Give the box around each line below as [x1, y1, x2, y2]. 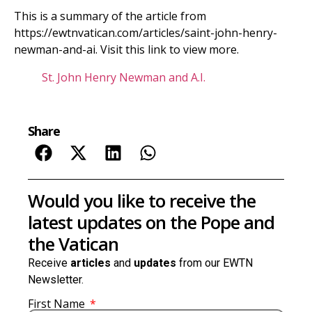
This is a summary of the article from [14, 8, 206, 24]
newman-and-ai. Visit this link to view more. [14, 41, 239, 57]
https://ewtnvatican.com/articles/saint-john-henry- [14, 24, 277, 40]
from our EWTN [176, 256, 253, 270]
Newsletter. [28, 272, 84, 286]
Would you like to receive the [28, 187, 256, 213]
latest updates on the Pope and [28, 209, 274, 235]
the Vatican [28, 231, 118, 256]
